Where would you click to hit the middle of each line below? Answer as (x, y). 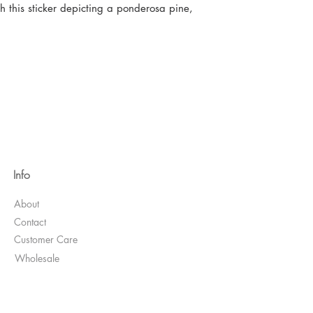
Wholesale (37, 258)
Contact (30, 221)
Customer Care (45, 239)
